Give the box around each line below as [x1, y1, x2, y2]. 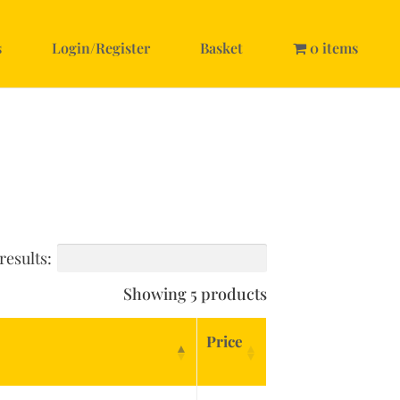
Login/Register [52, 38, 150, 57]
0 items [310, 38, 358, 57]
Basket [200, 38, 243, 57]
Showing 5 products [122, 283, 267, 305]
